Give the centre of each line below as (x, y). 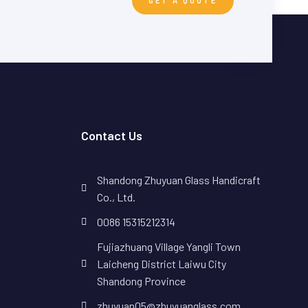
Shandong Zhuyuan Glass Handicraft (178, 180)
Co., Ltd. (116, 197)
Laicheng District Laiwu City (161, 264)
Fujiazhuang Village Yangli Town (168, 247)
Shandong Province (141, 281)
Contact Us (112, 136)
